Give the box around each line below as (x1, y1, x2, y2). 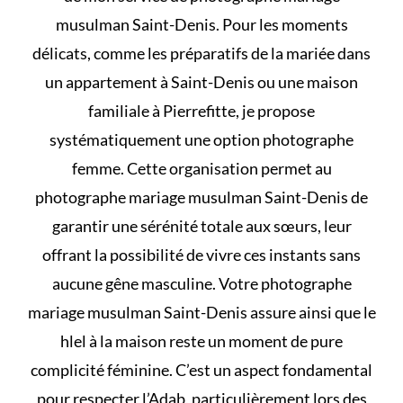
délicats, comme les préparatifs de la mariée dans (32, 42, 371, 63)
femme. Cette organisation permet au (71, 157, 332, 178)
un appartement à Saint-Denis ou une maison (45, 71, 358, 92)
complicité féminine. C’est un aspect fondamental (31, 359, 372, 380)
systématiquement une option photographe (49, 129, 354, 149)
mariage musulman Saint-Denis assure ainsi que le (27, 301, 376, 322)
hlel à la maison (60, 330, 166, 351)
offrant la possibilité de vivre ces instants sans (42, 244, 361, 264)
